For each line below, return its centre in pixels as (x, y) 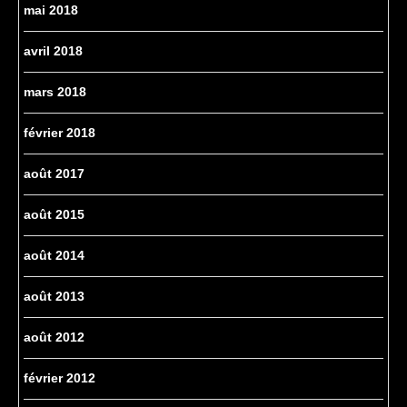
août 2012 (54, 338)
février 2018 (60, 133)
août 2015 (54, 215)
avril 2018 (53, 51)
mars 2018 (55, 92)
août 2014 (54, 256)
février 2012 (60, 378)
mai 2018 (51, 10)
